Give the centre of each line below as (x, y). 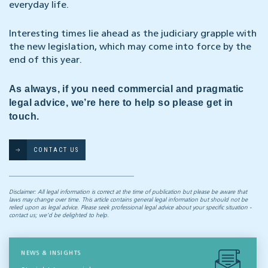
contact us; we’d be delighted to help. (59, 216)
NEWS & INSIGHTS (51, 253)
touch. (24, 117)
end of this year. (45, 61)
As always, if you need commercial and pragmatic (127, 89)
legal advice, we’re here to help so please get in (121, 103)
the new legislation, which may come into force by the (130, 48)
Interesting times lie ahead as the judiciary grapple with (133, 34)
